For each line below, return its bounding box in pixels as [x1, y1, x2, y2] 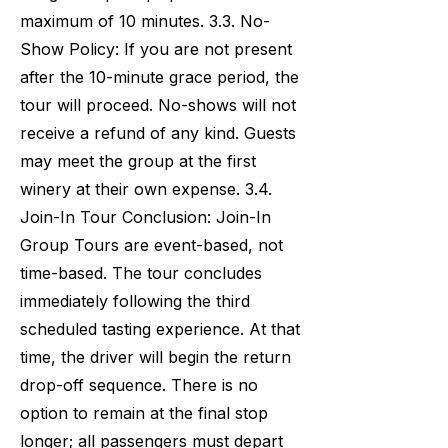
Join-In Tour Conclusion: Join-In [20, 207, 271, 227]
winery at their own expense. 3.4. [20, 179, 272, 199]
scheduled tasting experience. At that [20, 319, 300, 339]
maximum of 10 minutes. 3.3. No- [20, 11, 270, 31]
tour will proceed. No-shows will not [20, 95, 296, 115]
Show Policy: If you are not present [20, 39, 292, 59]
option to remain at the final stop [20, 403, 268, 423]
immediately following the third [20, 291, 250, 311]
